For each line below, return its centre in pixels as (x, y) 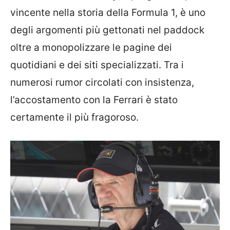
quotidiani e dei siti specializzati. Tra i (97, 65)
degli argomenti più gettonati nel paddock (107, 30)
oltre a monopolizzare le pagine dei (91, 47)
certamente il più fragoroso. (74, 117)
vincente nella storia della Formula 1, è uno (108, 12)
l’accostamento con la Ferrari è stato (94, 100)
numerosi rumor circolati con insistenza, (102, 82)
